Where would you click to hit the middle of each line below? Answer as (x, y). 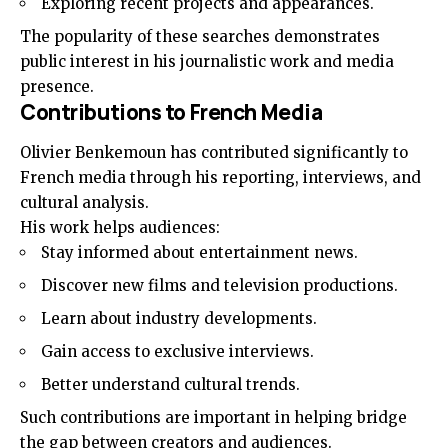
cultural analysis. (84, 202)
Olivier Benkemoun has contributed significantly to (214, 152)
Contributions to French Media (171, 111)
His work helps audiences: (120, 227)
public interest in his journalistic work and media (207, 61)
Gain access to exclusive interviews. (177, 351)
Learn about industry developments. (179, 318)
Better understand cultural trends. (170, 384)
